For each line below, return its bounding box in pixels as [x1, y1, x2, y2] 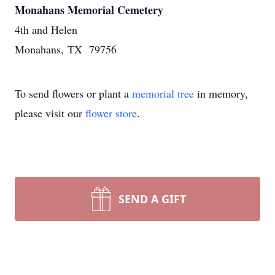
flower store [85, 106, 137, 120]
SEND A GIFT [118, 192, 186, 206]
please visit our [15, 106, 85, 120]
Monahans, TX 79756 [15, 42, 117, 56]
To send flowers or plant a [15, 86, 132, 101]
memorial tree [132, 86, 194, 101]
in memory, [194, 86, 248, 101]
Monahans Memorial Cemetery [15, 2, 163, 18]
